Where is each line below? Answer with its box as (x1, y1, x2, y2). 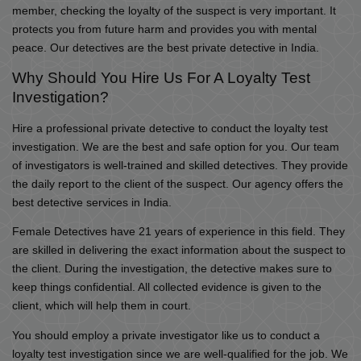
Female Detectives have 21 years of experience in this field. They (12, 226, 345, 239)
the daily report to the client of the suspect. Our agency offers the (12, 177, 343, 190)
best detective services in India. (12, 196, 172, 209)
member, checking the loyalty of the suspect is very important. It (12, 5, 336, 18)
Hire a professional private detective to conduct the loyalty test (12, 122, 328, 135)
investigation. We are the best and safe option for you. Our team (12, 140, 339, 153)
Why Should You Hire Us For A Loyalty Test (12, 68, 310, 86)
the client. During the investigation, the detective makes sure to (12, 263, 332, 276)
